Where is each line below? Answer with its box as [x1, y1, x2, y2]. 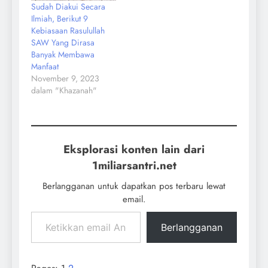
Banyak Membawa [31, 48, 95, 61]
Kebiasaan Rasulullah [31, 25, 105, 37]
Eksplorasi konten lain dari [63, 141, 205, 158]
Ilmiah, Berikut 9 [31, 13, 88, 25]
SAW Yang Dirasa [31, 36, 95, 49]
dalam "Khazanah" [31, 84, 97, 97]
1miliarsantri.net [92, 157, 176, 174]
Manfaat [31, 60, 59, 73]
